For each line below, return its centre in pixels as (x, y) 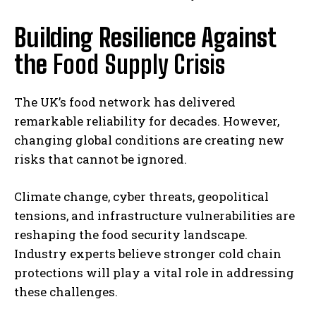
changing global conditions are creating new (149, 140)
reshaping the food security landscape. (131, 234)
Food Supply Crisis (139, 64)
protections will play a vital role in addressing (154, 272)
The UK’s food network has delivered (125, 102)
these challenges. (66, 291)
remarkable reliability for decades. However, (147, 121)
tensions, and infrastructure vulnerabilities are (154, 215)
